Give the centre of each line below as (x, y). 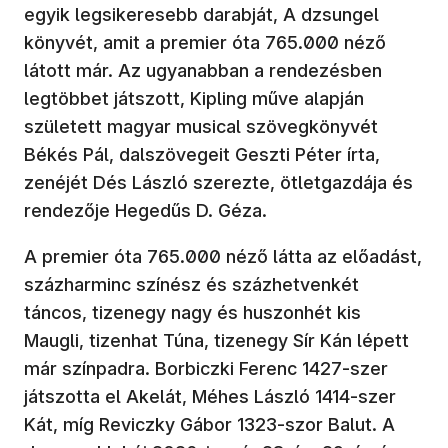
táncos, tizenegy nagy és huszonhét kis (192, 312)
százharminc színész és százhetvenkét (191, 284)
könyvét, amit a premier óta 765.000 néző (205, 42)
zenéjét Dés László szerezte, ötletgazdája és (218, 182)
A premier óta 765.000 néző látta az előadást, (223, 256)
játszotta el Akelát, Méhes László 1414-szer (210, 396)
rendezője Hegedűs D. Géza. (145, 210)
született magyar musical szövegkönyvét (201, 126)
